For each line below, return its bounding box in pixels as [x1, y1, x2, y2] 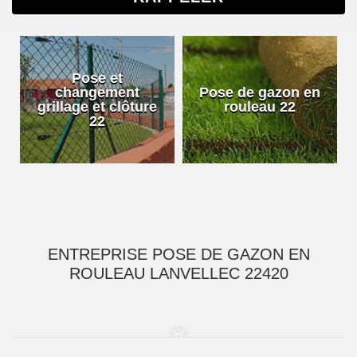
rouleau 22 [224, 99, 296, 115]
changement [55, 84, 139, 100]
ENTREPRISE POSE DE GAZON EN [47, 245, 310, 263]
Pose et [72, 70, 123, 86]
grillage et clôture [37, 99, 157, 115]
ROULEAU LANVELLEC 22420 [69, 265, 288, 282]
